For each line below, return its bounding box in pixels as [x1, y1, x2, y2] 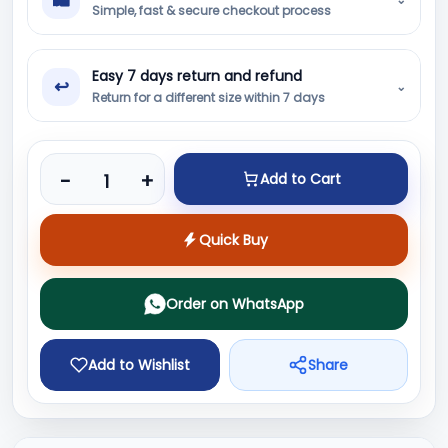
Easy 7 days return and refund [92, 66, 302, 86]
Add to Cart [259, 169, 341, 189]
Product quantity [40, 154, 166, 175]
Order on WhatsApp [166, 293, 304, 314]
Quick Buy [198, 230, 268, 250]
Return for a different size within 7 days [92, 89, 325, 106]
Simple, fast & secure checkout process [92, 2, 331, 19]
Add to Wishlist [87, 355, 190, 375]
